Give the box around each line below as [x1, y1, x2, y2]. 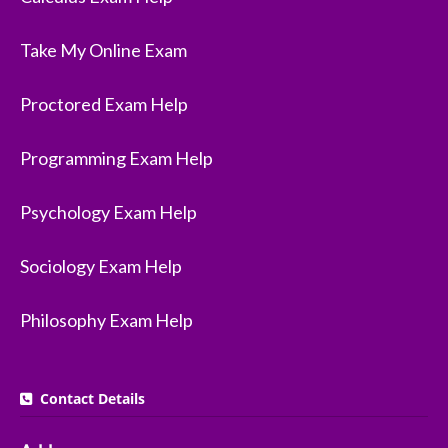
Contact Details [32, 389, 145, 409]
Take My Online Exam [20, 39, 187, 62]
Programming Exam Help [20, 147, 213, 170]
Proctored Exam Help [20, 93, 188, 116]
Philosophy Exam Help [20, 309, 193, 332]
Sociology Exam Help [20, 255, 182, 278]
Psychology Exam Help [20, 201, 197, 224]
